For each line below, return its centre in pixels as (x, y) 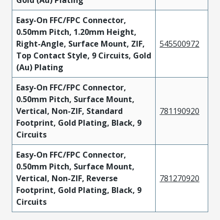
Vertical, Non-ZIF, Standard (69, 111)
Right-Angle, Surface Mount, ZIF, (81, 44)
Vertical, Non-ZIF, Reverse (67, 178)
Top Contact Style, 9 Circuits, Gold (84, 55)
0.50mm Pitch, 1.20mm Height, (76, 32)
